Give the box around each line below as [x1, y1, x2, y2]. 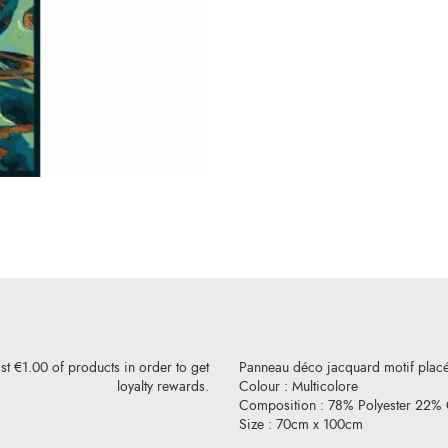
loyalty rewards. [117, 377, 209, 397]
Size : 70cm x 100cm [239, 415, 363, 435]
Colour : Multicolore [239, 377, 358, 397]
